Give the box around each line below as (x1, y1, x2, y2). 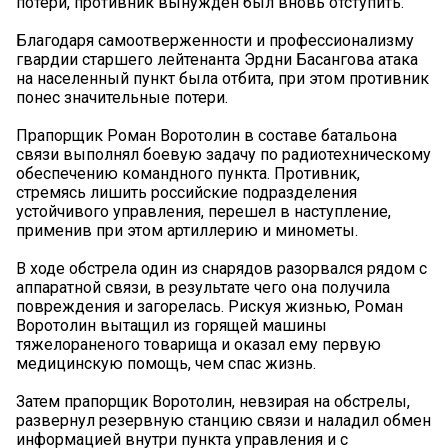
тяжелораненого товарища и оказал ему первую (16, 335, 381, 355)
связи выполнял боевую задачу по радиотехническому (16, 145, 431, 165)
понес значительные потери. (16, 88, 228, 108)
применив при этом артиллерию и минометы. (16, 221, 358, 241)
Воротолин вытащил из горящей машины (16, 316, 327, 336)
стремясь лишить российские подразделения (16, 183, 357, 203)
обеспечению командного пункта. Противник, (16, 164, 360, 184)
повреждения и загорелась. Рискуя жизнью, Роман (16, 297, 403, 317)
